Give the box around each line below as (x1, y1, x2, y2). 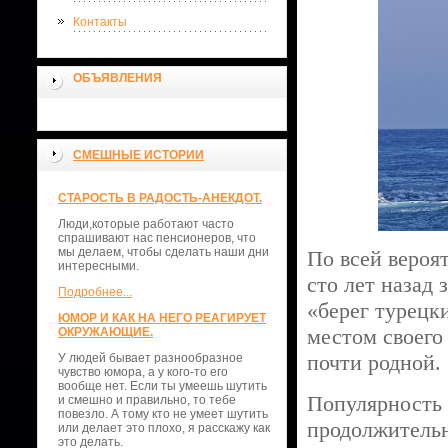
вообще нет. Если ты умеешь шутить (58, 379, 267, 393)
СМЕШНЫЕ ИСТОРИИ (73, 148, 204, 162)
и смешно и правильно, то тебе (58, 393, 236, 407)
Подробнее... (58, 285, 132, 299)
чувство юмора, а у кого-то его (58, 365, 228, 379)
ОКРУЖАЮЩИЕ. (58, 325, 153, 339)
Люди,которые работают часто (58, 217, 234, 231)
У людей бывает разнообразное (58, 351, 243, 365)
